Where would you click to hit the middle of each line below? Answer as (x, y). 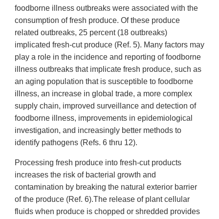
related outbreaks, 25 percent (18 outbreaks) (91, 33)
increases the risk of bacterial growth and (85, 175)
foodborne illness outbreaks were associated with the (106, 8)
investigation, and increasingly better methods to (98, 131)
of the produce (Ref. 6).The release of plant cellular (102, 199)
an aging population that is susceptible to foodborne (104, 82)
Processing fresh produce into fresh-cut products (98, 163)
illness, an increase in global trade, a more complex (103, 94)
